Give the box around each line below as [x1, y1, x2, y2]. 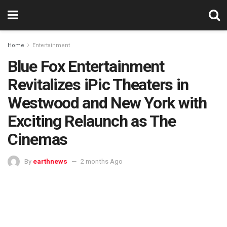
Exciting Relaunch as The [8, 111, 176, 131]
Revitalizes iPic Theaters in [8, 75, 189, 94]
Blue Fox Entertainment [8, 57, 164, 76]
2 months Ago [81, 157, 123, 165]
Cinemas [8, 130, 68, 149]
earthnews [33, 157, 67, 165]
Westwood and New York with [8, 93, 207, 112]
